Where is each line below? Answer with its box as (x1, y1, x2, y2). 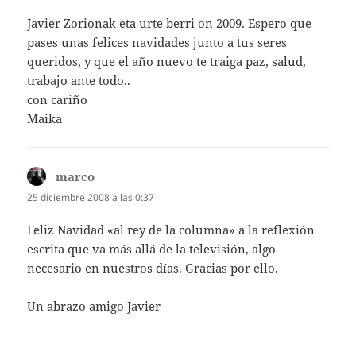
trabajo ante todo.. (27, 72, 131, 88)
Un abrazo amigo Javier (27, 298, 161, 315)
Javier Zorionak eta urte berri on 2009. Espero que (27, 14, 312, 31)
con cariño (27, 91, 88, 107)
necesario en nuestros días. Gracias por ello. (27, 260, 279, 277)
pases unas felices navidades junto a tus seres (27, 33, 288, 50)
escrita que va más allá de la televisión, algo (27, 241, 277, 257)
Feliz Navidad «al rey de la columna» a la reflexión (27, 222, 315, 238)
